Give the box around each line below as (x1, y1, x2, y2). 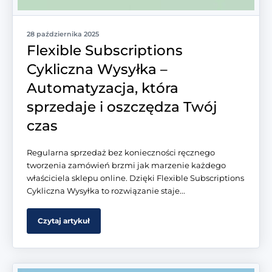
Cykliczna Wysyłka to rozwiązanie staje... (27, 186, 185, 196)
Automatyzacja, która (27, 80, 178, 97)
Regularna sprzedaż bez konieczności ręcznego (27, 148, 215, 158)
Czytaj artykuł (38, 216, 90, 226)
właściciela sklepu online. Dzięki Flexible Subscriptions (27, 173, 244, 183)
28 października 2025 (27, 30, 99, 39)
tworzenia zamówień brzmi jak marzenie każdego (27, 160, 226, 171)
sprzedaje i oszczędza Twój (27, 98, 217, 116)
